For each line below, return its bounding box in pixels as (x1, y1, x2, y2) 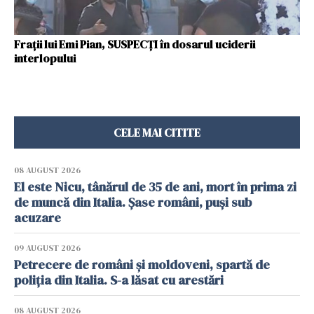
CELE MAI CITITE (114, 124, 200, 140)
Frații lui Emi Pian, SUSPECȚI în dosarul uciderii (14, 36, 255, 52)
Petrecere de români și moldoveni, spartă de (14, 255, 270, 273)
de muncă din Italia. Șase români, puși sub (14, 193, 252, 211)
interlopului (14, 50, 76, 66)
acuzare (14, 208, 61, 226)
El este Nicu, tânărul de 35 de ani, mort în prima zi (14, 177, 296, 196)
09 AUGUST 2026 (14, 242, 81, 254)
